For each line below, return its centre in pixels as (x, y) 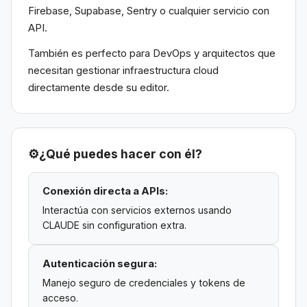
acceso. (60, 297)
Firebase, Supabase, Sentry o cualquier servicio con (149, 11)
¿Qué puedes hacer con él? (121, 154)
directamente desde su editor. (99, 88)
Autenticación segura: (100, 263)
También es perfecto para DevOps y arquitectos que (152, 54)
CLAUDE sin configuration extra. (114, 225)
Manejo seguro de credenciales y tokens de (144, 282)
